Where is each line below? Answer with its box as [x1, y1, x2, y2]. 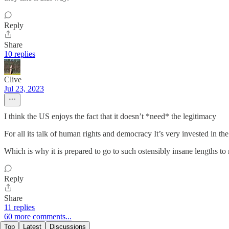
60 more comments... [4, 212, 72, 221]
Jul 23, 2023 [4, 84, 44, 94]
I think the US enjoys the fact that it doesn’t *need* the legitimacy [4, 112, 216, 121]
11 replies [4, 203, 35, 212]
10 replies [4, 50, 35, 59]
